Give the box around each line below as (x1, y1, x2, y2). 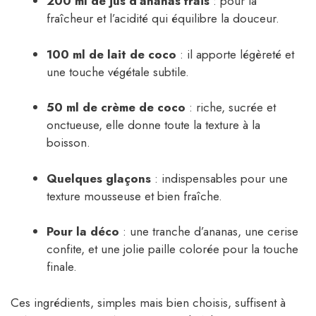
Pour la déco (47, 223, 119, 241)
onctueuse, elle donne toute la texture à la (47, 116, 260, 134)
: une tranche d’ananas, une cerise (119, 223, 298, 241)
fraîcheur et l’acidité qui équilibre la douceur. (47, 10, 279, 28)
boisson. (47, 134, 90, 152)
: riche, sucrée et (186, 99, 276, 116)
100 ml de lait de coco (47, 45, 176, 63)
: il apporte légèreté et (176, 45, 294, 63)
